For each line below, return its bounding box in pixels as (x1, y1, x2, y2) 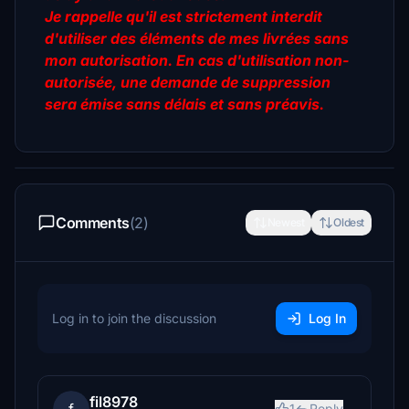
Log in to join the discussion (52, 310, 216, 326)
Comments (56, 214, 130, 232)
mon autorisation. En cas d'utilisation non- (45, 51, 350, 69)
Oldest (333, 215, 364, 229)
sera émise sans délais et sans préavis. (45, 95, 328, 113)
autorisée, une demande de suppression (45, 73, 330, 91)
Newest (267, 215, 305, 229)
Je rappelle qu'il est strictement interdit (45, 7, 322, 26)
